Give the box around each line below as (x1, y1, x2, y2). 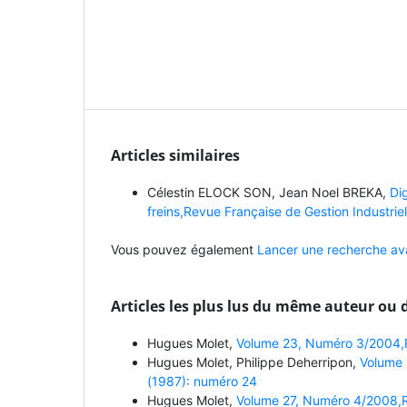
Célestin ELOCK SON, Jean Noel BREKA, (147, 184, 390, 201)
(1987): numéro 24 (147, 373, 257, 390)
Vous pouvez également (111, 242, 257, 258)
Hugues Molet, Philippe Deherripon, (147, 354, 360, 371)
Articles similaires (111, 145, 240, 166)
